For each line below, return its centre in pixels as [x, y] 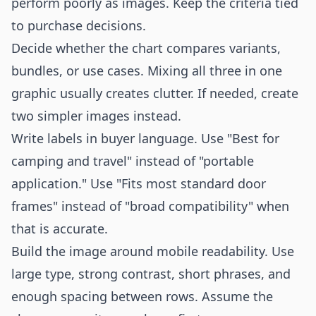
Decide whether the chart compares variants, [146, 48]
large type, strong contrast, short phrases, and [151, 274]
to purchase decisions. [79, 25]
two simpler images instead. [96, 116]
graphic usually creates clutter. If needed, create [155, 93]
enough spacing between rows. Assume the [142, 296]
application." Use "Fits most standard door [139, 183]
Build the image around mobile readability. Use [153, 251]
